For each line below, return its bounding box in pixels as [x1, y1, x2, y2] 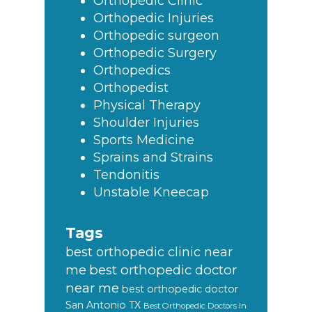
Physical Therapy [93, 97, 201, 114]
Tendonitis [93, 167, 159, 183]
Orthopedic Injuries [93, 10, 214, 26]
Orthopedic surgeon [93, 28, 219, 44]
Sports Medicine [93, 132, 194, 148]
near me [65, 280, 119, 297]
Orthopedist [93, 80, 169, 96]
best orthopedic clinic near [65, 244, 233, 260]
